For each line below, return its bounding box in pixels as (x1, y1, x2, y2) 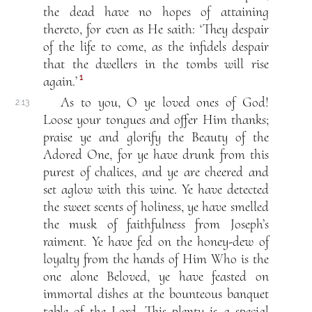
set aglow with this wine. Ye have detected (43, 181, 269, 198)
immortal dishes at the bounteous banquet (43, 286, 269, 303)
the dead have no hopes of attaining (43, 3, 269, 21)
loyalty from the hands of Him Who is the (43, 251, 269, 268)
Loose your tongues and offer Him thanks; (43, 111, 269, 129)
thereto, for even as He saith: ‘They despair (43, 21, 269, 38)
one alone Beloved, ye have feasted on (43, 268, 269, 286)
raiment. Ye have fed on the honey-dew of (43, 233, 269, 251)
